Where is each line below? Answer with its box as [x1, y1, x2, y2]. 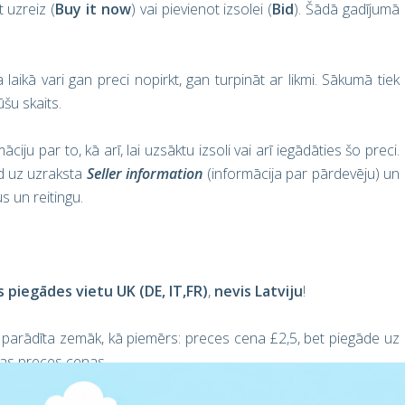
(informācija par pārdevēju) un [206, 164, 400, 184]
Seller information [86, 164, 207, 184]
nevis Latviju [214, 281, 303, 301]
